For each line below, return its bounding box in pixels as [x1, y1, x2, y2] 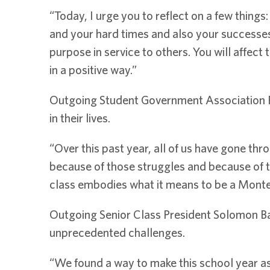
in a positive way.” [49, 62, 137, 77]
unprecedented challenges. [49, 225, 185, 239]
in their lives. [49, 110, 110, 125]
